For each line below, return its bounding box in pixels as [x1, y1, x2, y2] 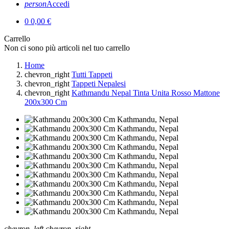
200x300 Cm [25, 98, 67, 106]
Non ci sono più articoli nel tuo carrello [4, 43, 130, 52]
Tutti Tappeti [72, 70, 112, 79]
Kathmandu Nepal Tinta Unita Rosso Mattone [72, 88, 220, 97]
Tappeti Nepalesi [72, 79, 126, 88]
